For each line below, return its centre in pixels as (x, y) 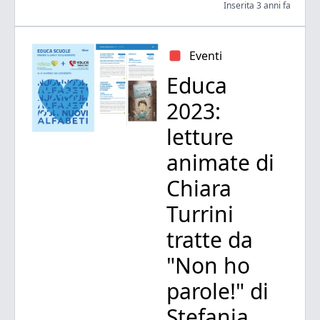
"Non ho (208, 266)
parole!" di (217, 291)
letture (200, 137)
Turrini (200, 214)
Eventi (205, 56)
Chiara (199, 189)
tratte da (209, 240)
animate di (220, 163)
